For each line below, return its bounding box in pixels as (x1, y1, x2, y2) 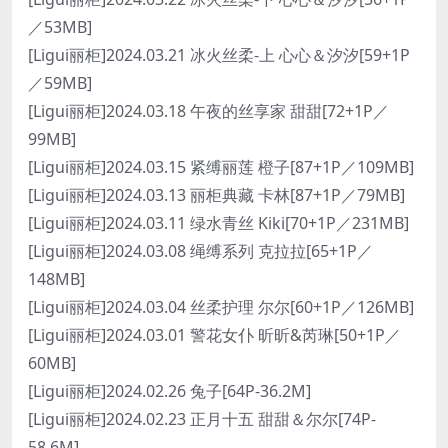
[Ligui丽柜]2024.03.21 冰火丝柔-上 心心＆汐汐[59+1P (28, 44, 410, 66)
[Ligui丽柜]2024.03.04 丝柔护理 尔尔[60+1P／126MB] (28, 296, 414, 318)
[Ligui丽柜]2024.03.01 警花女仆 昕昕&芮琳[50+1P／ (28, 324, 401, 346)
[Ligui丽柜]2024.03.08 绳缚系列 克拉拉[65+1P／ (28, 240, 373, 262)
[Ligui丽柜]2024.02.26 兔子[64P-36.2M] (28, 380, 311, 402)
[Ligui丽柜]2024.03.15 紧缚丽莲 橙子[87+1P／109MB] (28, 156, 414, 178)
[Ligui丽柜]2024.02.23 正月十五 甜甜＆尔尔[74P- (28, 408, 376, 430)
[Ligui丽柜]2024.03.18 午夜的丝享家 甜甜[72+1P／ (28, 100, 389, 122)
